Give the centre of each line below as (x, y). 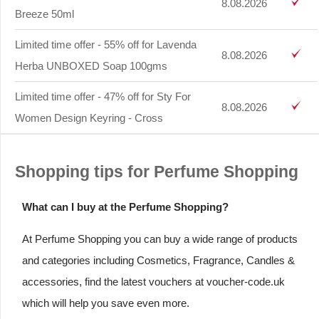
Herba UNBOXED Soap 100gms (91, 66)
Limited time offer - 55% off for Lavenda (106, 44)
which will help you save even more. (106, 303)
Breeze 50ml (45, 14)
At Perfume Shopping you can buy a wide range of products (160, 239)
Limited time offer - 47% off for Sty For (103, 96)
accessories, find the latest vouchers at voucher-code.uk (153, 281)
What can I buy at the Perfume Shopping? (125, 206)
